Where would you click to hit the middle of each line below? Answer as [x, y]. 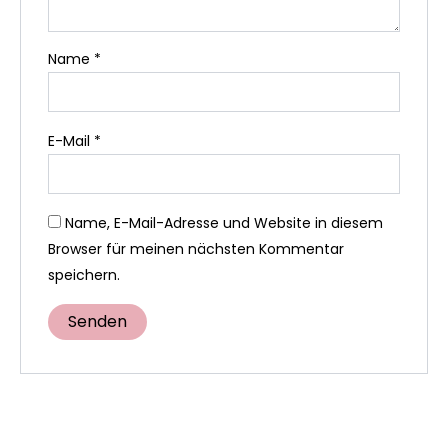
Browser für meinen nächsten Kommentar [195, 248]
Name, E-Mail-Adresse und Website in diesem [223, 222]
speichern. [83, 274]
